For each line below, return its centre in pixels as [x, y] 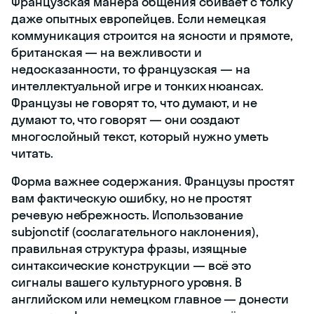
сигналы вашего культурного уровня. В [127, 282]
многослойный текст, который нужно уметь [140, 136]
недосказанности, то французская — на [131, 69]
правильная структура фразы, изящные [129, 248]
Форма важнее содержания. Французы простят [153, 181]
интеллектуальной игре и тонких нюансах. [138, 86]
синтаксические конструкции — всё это [131, 265]
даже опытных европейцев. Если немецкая [139, 18]
